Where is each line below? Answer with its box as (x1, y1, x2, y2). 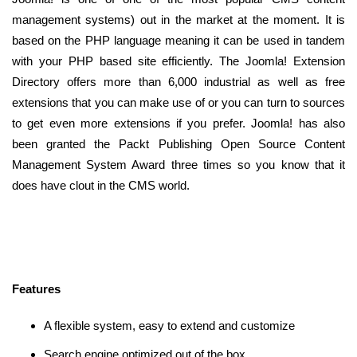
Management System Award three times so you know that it (12, 158, 345, 172)
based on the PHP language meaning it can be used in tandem (12, 33, 345, 48)
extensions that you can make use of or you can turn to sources (12, 96, 345, 110)
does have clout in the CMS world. (12, 178, 190, 193)
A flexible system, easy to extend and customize (44, 319, 295, 333)
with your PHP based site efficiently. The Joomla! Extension (12, 54, 345, 69)
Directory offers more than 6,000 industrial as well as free (12, 75, 345, 89)
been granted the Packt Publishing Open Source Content (12, 137, 345, 151)
